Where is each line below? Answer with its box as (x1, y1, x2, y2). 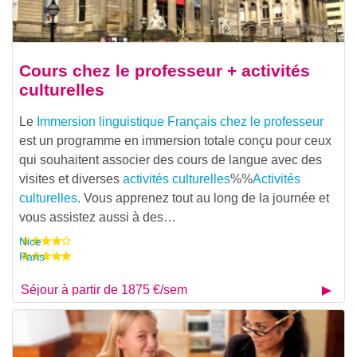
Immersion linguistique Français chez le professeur (37, 114, 324, 128)
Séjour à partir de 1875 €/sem (20, 282, 187, 296)
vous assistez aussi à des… (19, 210, 176, 224)
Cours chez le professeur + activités (19, 61, 310, 80)
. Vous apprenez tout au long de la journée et (77, 190, 329, 205)
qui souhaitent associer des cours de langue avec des (19, 152, 322, 167)
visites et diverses (19, 171, 123, 186)
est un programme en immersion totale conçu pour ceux (19, 133, 331, 147)
